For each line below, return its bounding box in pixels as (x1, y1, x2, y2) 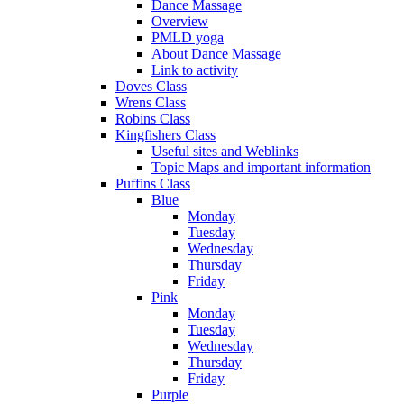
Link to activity (151, 61, 238, 78)
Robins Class (115, 110, 190, 126)
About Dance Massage (151, 45, 281, 61)
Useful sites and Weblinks (151, 142, 298, 159)
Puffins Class (115, 175, 190, 191)
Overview (151, 13, 208, 29)
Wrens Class (115, 94, 186, 110)
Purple (151, 386, 188, 402)
